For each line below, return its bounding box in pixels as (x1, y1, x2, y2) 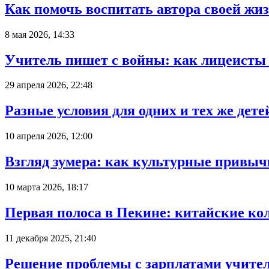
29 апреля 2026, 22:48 (5, 80, 92, 91)
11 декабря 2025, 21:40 (5, 232, 96, 243)
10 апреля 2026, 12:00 (5, 131, 92, 142)
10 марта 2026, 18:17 (5, 182, 88, 193)
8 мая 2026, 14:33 (5, 29, 74, 40)
